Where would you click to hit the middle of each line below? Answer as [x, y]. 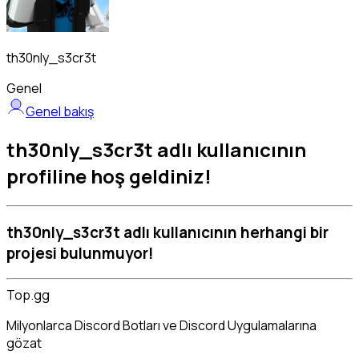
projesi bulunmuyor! [80, 253]
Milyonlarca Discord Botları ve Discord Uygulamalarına [161, 326]
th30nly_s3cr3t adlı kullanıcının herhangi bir [167, 232]
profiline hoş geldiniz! [109, 175]
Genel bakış [60, 111]
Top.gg [28, 295]
